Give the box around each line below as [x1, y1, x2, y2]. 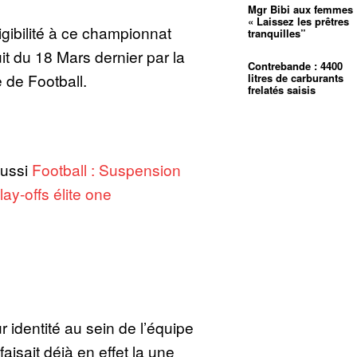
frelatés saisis [248, 82, 316, 98]
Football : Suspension [31, 159, 181, 181]
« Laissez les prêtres [248, 14, 350, 29]
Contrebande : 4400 [248, 58, 343, 74]
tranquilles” [248, 25, 307, 41]
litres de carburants [248, 70, 344, 86]
